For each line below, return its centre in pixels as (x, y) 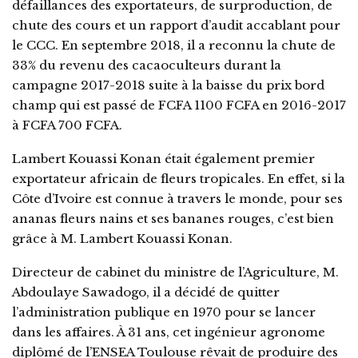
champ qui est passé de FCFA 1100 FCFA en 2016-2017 (179, 105)
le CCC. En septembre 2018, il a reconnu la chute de (174, 45)
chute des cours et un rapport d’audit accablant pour (176, 25)
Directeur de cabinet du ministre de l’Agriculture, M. (175, 272)
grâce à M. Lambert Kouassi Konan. (122, 238)
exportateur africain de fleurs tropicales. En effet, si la (179, 178)
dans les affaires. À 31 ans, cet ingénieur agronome (169, 332)
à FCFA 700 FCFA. (67, 125)
